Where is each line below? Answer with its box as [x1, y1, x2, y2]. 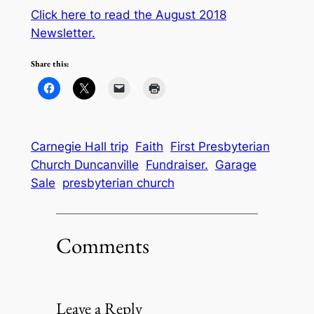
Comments [55, 231, 149, 260]
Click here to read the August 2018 [30, 7, 226, 22]
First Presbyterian [170, 139, 270, 153]
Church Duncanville [30, 157, 139, 172]
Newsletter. [30, 25, 95, 40]
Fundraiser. [145, 157, 208, 172]
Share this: [30, 58, 69, 70]
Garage [214, 157, 257, 172]
